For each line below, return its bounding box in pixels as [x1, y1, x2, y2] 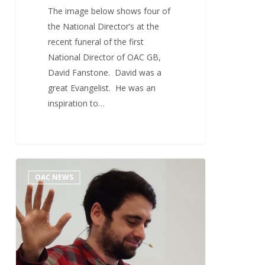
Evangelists [15, 174, 58, 186]
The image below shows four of [48, 5, 171, 17]
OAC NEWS [34, 172, 73, 182]
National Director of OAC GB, [48, 51, 161, 63]
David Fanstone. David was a [48, 67, 162, 79]
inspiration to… [48, 98, 105, 109]
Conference [15, 190, 60, 202]
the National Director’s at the [48, 21, 160, 33]
